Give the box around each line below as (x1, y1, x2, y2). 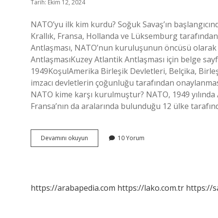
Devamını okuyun (41, 134, 88, 142)
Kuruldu (88, 168, 109, 177)
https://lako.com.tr (117, 182, 184, 193)
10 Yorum (118, 134, 145, 142)
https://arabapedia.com (31, 182, 115, 193)
